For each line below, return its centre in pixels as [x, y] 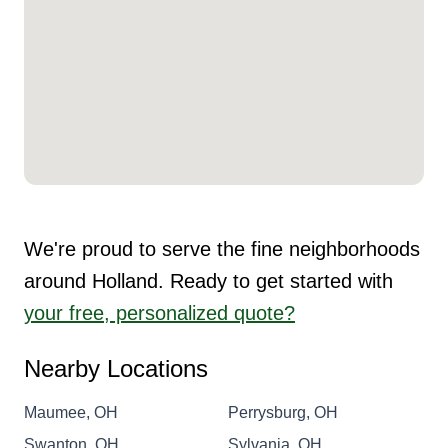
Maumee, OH [71, 412]
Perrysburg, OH [283, 412]
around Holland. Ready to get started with [208, 280]
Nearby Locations [116, 368]
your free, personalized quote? [159, 312]
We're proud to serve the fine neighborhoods [222, 248]
